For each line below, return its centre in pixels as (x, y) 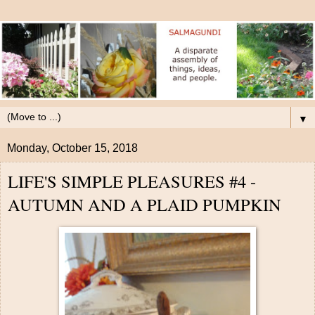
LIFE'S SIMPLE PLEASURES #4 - (132, 181)
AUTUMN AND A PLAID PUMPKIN (144, 204)
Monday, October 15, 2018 (72, 148)
